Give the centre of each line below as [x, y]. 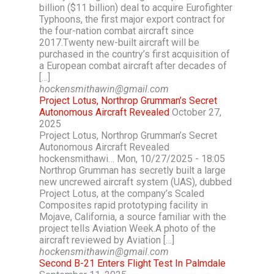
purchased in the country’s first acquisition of [135, 54]
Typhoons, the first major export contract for [132, 19]
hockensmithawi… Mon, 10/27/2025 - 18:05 [132, 159]
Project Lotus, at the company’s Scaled [122, 194]
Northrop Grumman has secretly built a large [132, 170]
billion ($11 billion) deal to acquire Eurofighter [136, 8]
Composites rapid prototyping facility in [124, 205]
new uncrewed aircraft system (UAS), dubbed [135, 182]
